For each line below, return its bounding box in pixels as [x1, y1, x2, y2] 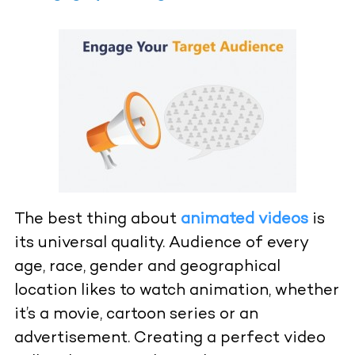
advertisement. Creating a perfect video [13, 330, 326, 348]
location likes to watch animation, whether [13, 283, 339, 300]
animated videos [180, 212, 308, 229]
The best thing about [13, 212, 181, 229]
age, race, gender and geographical [13, 259, 281, 277]
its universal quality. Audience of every [13, 235, 308, 253]
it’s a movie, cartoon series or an [13, 307, 258, 324]
